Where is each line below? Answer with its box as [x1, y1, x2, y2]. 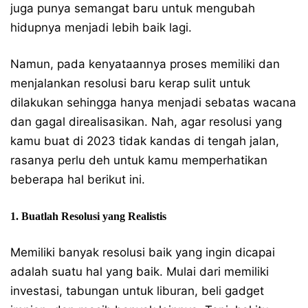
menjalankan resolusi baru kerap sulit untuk [10, 76, 250, 90]
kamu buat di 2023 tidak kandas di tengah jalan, [10, 134, 279, 148]
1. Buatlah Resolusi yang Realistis [10, 210, 166, 222]
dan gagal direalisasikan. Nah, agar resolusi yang [10, 115, 282, 129]
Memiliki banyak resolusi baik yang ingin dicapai [10, 245, 275, 259]
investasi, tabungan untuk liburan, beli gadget [10, 284, 264, 298]
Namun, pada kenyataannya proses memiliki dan [10, 57, 280, 71]
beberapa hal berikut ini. [10, 173, 145, 186]
